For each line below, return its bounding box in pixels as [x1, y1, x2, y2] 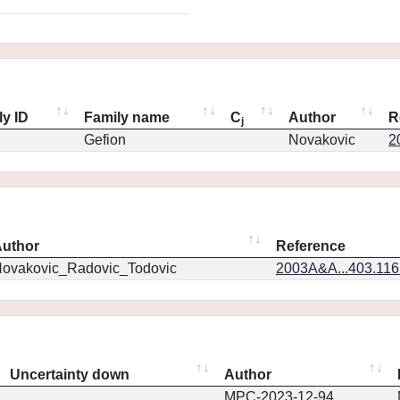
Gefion [84, 132, 126, 147]
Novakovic [288, 132, 355, 147]
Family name [84, 110, 170, 125]
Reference [276, 238, 346, 254]
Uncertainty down [10, 367, 129, 382]
